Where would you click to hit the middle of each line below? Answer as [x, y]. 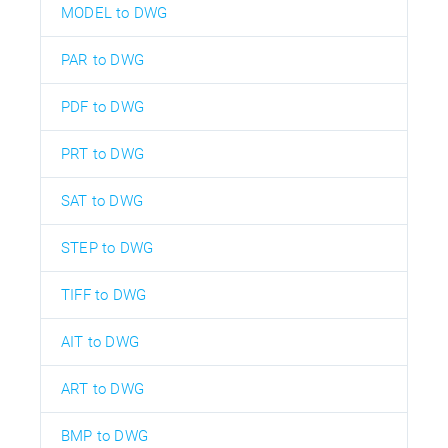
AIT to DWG [100, 341]
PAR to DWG [102, 59]
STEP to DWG [107, 247]
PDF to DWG [102, 106]
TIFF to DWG [104, 294]
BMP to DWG [104, 435]
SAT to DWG [102, 200]
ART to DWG [102, 388]
